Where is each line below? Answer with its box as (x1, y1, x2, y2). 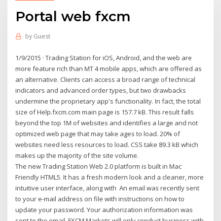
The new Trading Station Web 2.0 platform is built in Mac (15, 161, 182, 171)
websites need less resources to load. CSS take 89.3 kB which (15, 140, 199, 149)
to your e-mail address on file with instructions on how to (15, 194, 185, 203)
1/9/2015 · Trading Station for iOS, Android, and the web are (15, 53, 192, 62)
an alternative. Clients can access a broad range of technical (15, 74, 196, 84)
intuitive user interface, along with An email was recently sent (15, 183, 200, 192)
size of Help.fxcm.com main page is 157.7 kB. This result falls (15, 107, 194, 116)
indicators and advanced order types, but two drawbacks (15, 85, 186, 95)
